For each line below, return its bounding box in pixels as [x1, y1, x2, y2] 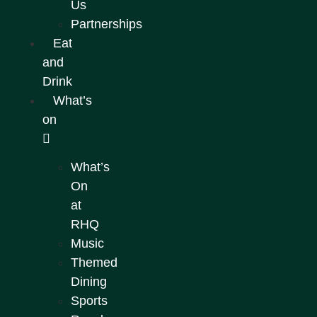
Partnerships [71, 16, 142, 31]
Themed [71, 255, 117, 270]
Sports [71, 293, 108, 308]
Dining [71, 274, 107, 289]
